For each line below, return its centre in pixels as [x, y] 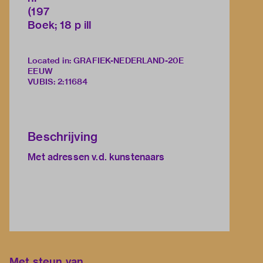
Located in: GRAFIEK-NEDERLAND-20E [106, 61]
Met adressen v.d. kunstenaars [96, 157]
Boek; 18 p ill [60, 25]
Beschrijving [63, 137]
